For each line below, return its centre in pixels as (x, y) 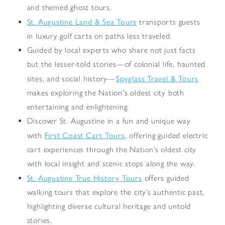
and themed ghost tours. (69, 7)
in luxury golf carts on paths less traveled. (99, 36)
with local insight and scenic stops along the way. (111, 163)
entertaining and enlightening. (78, 106)
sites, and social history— (72, 78)
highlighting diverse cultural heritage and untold (109, 206)
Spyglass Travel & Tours (157, 78)
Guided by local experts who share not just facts (111, 50)
